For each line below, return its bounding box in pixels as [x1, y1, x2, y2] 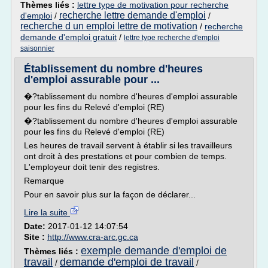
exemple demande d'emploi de [81, 245, 227, 257]
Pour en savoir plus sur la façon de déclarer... [24, 190, 196, 199]
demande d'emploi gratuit [20, 32, 117, 42]
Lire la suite [24, 208, 70, 217]
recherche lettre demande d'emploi [59, 10, 206, 20]
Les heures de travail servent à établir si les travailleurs [24, 141, 232, 150]
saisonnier [20, 44, 54, 53]
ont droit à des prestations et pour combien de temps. [24, 151, 227, 161]
